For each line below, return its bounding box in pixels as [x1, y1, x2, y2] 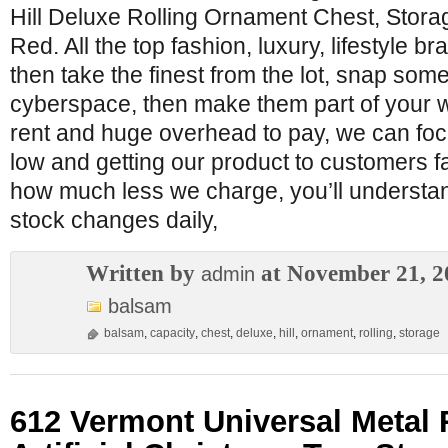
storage [399, 326, 440, 340]
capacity [150, 326, 195, 340]
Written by [86, 260, 201, 286]
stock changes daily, [10, 207, 218, 233]
